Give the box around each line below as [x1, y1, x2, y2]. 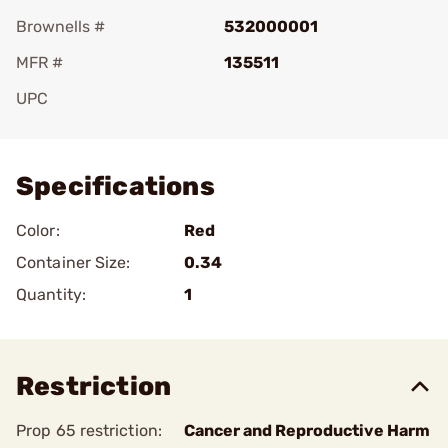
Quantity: [16, 285, 86, 304]
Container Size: [16, 253, 131, 272]
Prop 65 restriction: [16, 421, 162, 440]
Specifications [16, 171, 215, 202]
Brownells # [16, 17, 105, 36]
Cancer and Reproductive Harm [184, 421, 430, 440]
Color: [16, 221, 60, 240]
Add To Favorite [44, 117, 162, 136]
